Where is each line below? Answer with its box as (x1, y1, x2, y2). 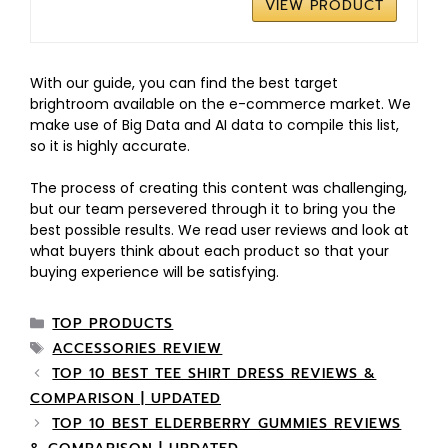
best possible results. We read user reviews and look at (30, 219, 409, 240)
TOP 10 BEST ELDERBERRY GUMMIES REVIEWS (52, 412, 402, 434)
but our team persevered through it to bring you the (30, 198, 396, 219)
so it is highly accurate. (30, 135, 190, 156)
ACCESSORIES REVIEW (52, 337, 223, 359)
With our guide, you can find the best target (30, 72, 338, 93)
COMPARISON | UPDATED (30, 387, 221, 409)
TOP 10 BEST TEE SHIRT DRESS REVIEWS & (52, 362, 377, 384)
